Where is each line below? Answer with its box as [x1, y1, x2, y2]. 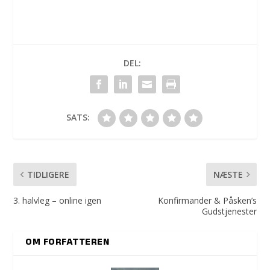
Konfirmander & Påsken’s [157, 195, 257, 207]
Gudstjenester [201, 206, 257, 218]
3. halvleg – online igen [13, 195, 102, 207]
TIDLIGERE [27, 169, 70, 181]
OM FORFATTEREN [25, 235, 110, 251]
